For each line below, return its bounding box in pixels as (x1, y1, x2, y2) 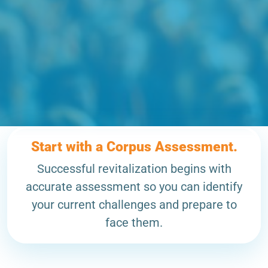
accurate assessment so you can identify (26, 179, 242, 194)
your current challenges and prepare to (31, 197, 237, 212)
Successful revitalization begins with (36, 162, 232, 176)
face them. (105, 215, 163, 230)
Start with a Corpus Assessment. (31, 138, 237, 156)
